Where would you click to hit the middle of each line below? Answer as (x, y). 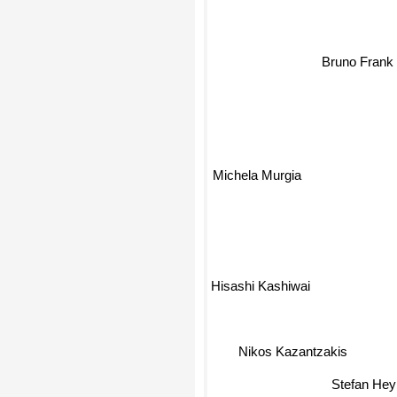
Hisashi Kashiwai (261, 288)
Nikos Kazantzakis (293, 350)
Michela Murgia (257, 174)
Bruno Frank (357, 62)
